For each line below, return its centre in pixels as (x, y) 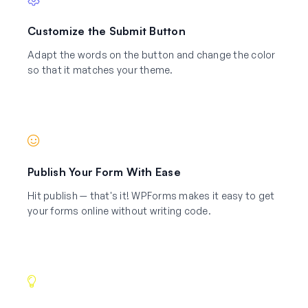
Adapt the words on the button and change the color (152, 54)
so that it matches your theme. (100, 69)
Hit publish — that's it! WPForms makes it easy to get (151, 195)
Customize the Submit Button (107, 31)
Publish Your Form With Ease (104, 172)
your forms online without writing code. (119, 210)
